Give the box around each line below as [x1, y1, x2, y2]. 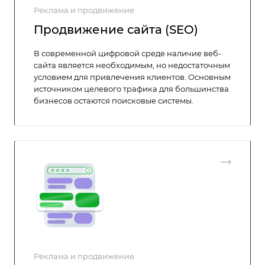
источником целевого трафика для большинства [34, 84, 229, 93]
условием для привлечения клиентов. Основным [34, 72, 231, 82]
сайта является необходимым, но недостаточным [34, 60, 230, 70]
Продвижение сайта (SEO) [34, 22, 198, 37]
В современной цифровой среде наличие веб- [34, 49, 221, 58]
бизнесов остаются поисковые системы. [34, 96, 193, 105]
